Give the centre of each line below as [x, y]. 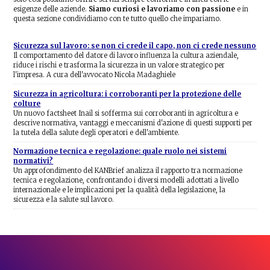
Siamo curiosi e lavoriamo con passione [162, 9]
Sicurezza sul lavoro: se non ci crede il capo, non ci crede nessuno [135, 46]
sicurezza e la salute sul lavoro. [64, 199]
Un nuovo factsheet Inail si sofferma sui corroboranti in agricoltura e [126, 113]
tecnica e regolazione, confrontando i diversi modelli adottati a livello [126, 180]
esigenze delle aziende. [51, 9]
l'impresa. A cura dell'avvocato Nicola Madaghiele [95, 75]
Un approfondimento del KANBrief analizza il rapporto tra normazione [128, 170]
